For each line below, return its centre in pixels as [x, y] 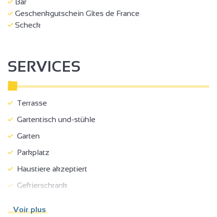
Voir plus [28, 209]
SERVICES [44, 66]
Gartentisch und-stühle [54, 119]
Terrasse [30, 103]
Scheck [27, 25]
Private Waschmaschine [56, 201]
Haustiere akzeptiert [50, 169]
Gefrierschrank [40, 185]
